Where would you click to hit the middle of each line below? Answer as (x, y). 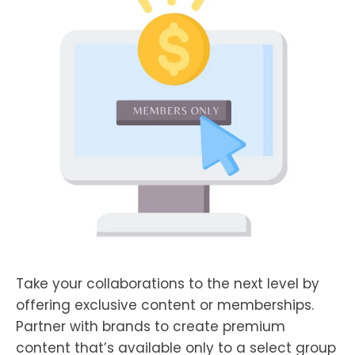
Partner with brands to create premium (151, 327)
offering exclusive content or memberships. (165, 305)
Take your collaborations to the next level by (168, 284)
